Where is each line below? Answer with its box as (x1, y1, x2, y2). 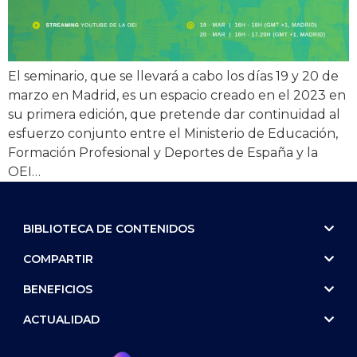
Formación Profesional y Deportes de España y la (8, 144, 318, 160)
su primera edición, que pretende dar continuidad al (8, 106, 340, 122)
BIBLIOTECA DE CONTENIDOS (23, 221, 195, 236)
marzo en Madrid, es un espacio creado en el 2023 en (8, 87, 346, 103)
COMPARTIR (23, 251, 94, 266)
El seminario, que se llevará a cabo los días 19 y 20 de (8, 68, 339, 84)
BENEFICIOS (23, 281, 93, 296)
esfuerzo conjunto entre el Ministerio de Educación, (8, 125, 338, 141)
